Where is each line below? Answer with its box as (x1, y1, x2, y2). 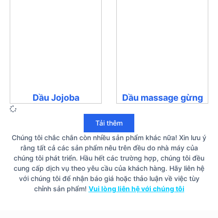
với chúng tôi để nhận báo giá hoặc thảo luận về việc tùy (18, 174, 200, 182)
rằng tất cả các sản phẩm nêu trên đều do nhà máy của (20, 143, 198, 152)
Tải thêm (95, 118, 123, 127)
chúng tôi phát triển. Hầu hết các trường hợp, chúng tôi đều (14, 153, 204, 162)
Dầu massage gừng (122, 92, 203, 103)
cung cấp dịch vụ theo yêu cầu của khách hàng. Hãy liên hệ (14, 163, 204, 172)
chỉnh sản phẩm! (34, 184, 89, 193)
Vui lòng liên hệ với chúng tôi (88, 184, 184, 193)
